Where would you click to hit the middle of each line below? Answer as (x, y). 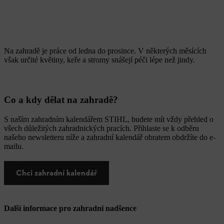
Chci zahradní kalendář (56, 173)
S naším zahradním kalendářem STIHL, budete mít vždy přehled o (109, 119)
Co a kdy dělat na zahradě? (61, 100)
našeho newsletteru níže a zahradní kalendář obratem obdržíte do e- (110, 137)
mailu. (14, 146)
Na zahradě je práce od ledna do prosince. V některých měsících (105, 51)
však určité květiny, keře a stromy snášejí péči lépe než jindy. (99, 60)
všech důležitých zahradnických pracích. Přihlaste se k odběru (101, 128)
